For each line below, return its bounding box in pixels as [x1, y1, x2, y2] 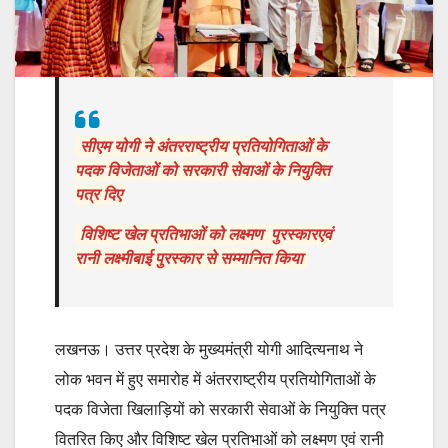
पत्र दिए [75, 185, 122, 203]
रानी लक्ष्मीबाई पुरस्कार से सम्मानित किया [75, 249, 303, 267]
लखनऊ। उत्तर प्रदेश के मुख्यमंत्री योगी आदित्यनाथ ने [55, 340, 363, 358]
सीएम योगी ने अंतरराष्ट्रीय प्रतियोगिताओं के [80, 137, 327, 155]
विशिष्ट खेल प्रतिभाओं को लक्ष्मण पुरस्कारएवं [80, 225, 332, 243]
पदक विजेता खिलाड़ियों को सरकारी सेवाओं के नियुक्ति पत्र [55, 400, 386, 418]
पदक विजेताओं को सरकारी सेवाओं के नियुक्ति [75, 161, 330, 179]
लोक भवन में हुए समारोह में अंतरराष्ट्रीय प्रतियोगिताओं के [55, 370, 376, 388]
